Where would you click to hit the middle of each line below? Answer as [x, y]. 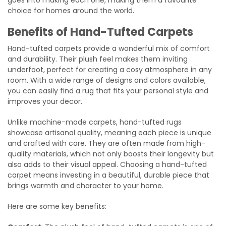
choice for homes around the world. [71, 10]
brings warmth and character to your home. [86, 185]
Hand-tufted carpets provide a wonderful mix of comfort [109, 48]
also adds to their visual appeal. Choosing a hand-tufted [107, 164]
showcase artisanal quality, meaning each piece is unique [109, 132]
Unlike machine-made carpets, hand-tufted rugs [95, 122]
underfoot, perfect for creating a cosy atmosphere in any [110, 69]
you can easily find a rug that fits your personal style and [108, 91]
